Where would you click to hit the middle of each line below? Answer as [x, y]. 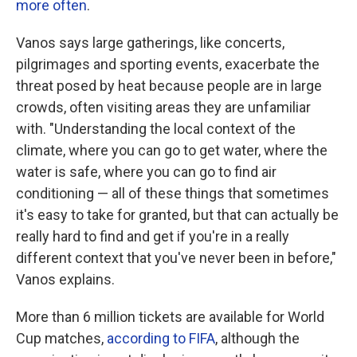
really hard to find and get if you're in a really [153, 236]
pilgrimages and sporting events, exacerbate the [168, 64]
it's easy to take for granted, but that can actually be [177, 215]
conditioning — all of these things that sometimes [173, 193]
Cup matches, [61, 338]
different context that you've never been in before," [176, 258]
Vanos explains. [65, 279]
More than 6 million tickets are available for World [170, 317]
